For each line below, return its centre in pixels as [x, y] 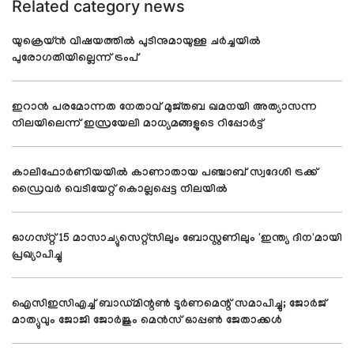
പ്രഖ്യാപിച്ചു [37, 256]
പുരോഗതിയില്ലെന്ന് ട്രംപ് [75, 59]
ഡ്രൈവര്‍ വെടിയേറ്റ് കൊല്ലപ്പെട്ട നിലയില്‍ [120, 190]
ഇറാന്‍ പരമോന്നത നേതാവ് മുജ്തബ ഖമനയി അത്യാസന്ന [164, 108]
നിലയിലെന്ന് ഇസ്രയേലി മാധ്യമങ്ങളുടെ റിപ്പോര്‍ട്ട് [139, 125]
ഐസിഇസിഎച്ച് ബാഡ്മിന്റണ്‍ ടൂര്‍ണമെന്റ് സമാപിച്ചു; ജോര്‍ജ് [169, 305]
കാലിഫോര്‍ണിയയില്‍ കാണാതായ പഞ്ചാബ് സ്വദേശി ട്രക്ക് [165, 174]
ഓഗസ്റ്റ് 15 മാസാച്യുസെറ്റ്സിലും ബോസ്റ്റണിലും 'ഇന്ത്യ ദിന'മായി [177, 239]
